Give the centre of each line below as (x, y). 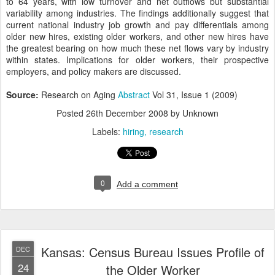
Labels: (107, 131)
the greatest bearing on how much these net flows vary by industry (137, 48)
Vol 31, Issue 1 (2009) (194, 95)
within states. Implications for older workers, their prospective (137, 60)
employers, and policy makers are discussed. (94, 71)
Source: (24, 95)
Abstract (134, 95)
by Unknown (193, 113)
